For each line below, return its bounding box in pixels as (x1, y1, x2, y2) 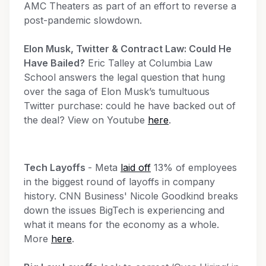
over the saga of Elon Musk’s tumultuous (24, 85, 210, 97)
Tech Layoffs (24, 161, 88, 173)
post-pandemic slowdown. (24, 14, 142, 26)
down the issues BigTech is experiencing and (24, 204, 224, 216)
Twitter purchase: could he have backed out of (24, 99, 236, 112)
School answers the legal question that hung (24, 71, 225, 83)
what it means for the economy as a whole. (24, 218, 219, 230)
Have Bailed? (24, 56, 85, 69)
